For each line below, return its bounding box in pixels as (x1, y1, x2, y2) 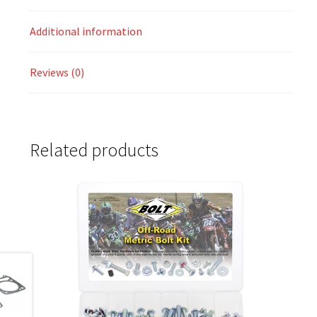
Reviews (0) (29, 65, 84, 80)
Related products (29, 138, 158, 161)
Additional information (29, 24, 142, 39)
